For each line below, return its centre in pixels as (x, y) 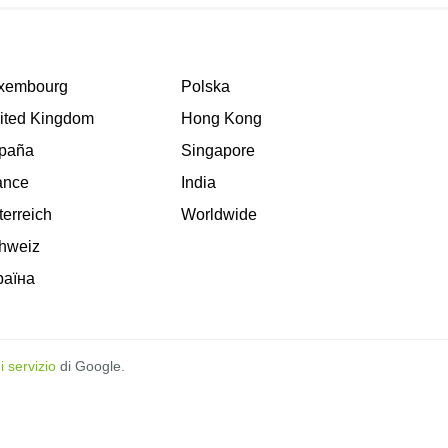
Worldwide (219, 214)
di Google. (90, 365)
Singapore (218, 150)
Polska (206, 86)
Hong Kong (222, 118)
